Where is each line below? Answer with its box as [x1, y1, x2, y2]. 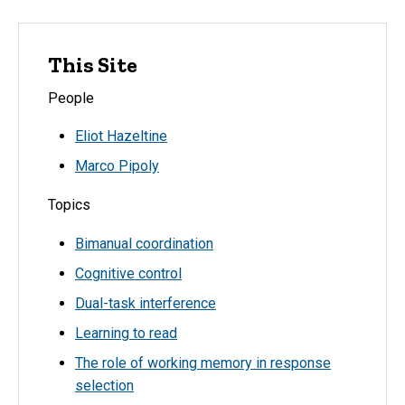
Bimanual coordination [75, 235, 213, 253]
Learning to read [75, 325, 177, 343]
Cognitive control [75, 265, 182, 283]
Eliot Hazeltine [75, 127, 167, 146]
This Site [48, 52, 137, 79]
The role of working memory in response [75, 354, 331, 372]
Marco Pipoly [75, 157, 159, 175]
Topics [48, 196, 90, 214]
